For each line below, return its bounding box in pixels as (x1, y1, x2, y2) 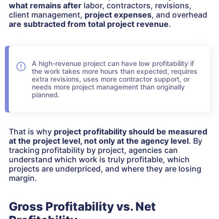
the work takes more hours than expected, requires (32, 67, 197, 75)
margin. (9, 173, 37, 183)
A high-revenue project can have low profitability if (32, 59, 194, 67)
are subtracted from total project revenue (9, 19, 169, 29)
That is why (9, 127, 54, 136)
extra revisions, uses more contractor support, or (32, 75, 190, 83)
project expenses (85, 10, 152, 20)
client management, (9, 10, 85, 20)
